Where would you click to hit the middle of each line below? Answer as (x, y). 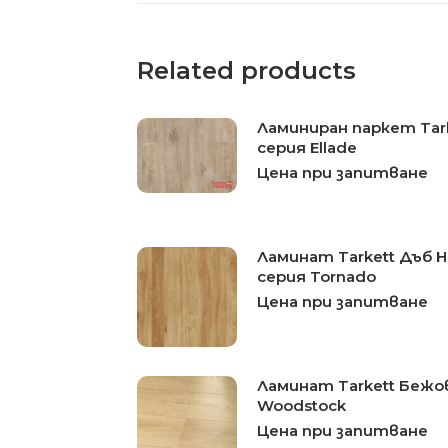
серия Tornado (317, 276)
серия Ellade (307, 147)
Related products (247, 70)
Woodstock (302, 405)
